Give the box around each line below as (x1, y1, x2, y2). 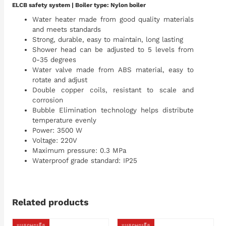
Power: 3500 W (32, 126, 82, 135)
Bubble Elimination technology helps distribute (32, 106, 194, 115)
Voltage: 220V (32, 136, 77, 145)
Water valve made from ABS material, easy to (32, 66, 194, 74)
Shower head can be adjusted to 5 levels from (32, 45, 194, 54)
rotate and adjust (32, 76, 87, 84)
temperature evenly (32, 116, 96, 125)
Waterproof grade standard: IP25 (32, 156, 137, 165)
